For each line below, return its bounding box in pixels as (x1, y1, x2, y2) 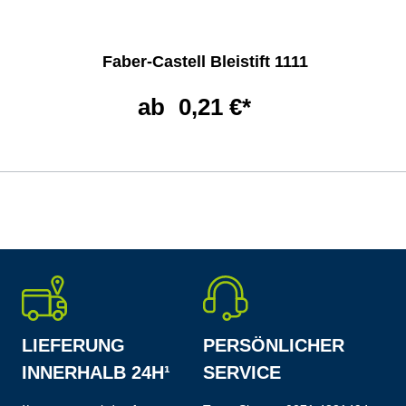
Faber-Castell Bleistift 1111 (101, 53, 308, 71)
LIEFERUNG (22, 335, 125, 355)
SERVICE (203, 362, 281, 382)
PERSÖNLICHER (203, 335, 344, 355)
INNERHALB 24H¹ (22, 362, 170, 382)
